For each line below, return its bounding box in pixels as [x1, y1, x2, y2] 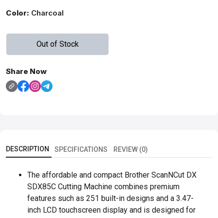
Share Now [6, 66, 47, 76]
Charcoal [29, 8, 64, 18]
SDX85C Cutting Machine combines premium [27, 182, 180, 191]
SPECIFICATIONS [54, 145, 108, 153]
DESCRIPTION [6, 145, 49, 153]
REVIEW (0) [113, 145, 148, 153]
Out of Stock [36, 39, 79, 49]
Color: [6, 8, 29, 18]
